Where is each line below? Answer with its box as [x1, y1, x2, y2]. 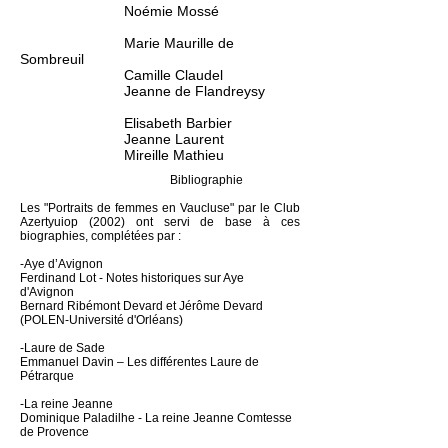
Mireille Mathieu [20, 147, 224, 163]
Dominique [20, 411, 83, 425]
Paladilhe [83, 411, 135, 425]
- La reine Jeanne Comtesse [135, 411, 292, 425]
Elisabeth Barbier [20, 115, 232, 131]
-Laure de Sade [20, 341, 105, 355]
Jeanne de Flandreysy [20, 83, 265, 99]
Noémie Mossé [20, 3, 219, 19]
